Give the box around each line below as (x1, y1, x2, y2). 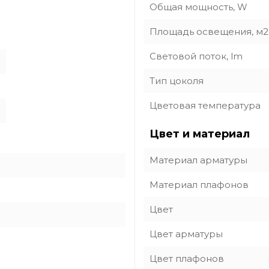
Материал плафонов (150, 179, 249, 190)
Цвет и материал (150, 127, 250, 141)
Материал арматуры (150, 154, 247, 166)
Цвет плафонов (150, 253, 224, 264)
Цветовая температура (150, 100, 261, 111)
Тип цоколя (150, 75, 204, 86)
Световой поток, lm (150, 50, 243, 62)
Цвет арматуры (150, 228, 223, 240)
